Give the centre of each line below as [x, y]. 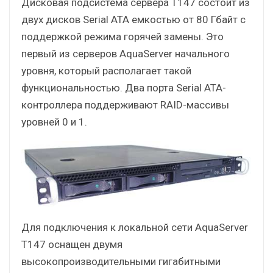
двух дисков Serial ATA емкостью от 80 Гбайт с [133, 20]
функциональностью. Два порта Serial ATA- [124, 88]
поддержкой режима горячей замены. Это [122, 37]
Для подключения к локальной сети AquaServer [135, 227]
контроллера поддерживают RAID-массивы [125, 105]
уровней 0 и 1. [54, 122]
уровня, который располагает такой [106, 71]
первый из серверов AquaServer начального [126, 54]
